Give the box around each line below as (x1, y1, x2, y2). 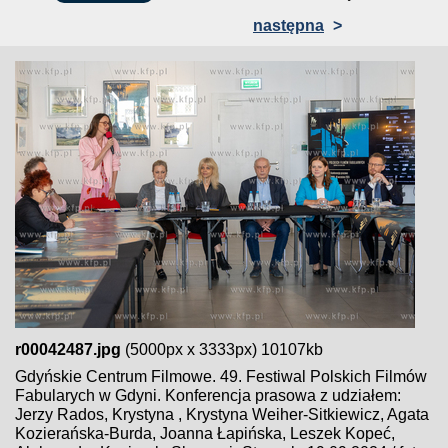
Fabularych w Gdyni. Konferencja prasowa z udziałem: (15, 387, 401, 404)
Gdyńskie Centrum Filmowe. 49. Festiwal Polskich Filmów (15, 368, 427, 385)
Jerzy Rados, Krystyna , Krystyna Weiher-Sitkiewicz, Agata (15, 406, 429, 423)
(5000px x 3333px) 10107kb (121, 341, 323, 358)
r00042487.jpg (15, 341, 121, 358)
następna (253, 17, 324, 34)
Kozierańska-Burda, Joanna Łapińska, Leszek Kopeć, (15, 425, 395, 442)
